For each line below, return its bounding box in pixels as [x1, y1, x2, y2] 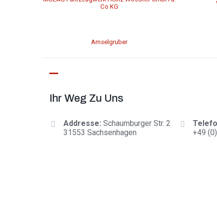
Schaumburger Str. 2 [103, 119, 172, 128]
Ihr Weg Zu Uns [49, 93, 124, 104]
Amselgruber [91, 38, 128, 46]
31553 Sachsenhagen [63, 128, 137, 137]
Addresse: [63, 119, 101, 128]
